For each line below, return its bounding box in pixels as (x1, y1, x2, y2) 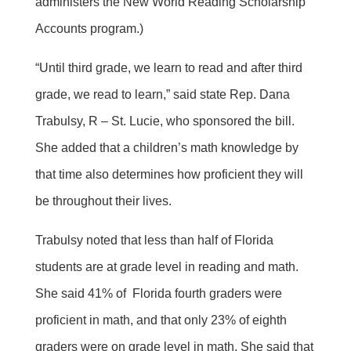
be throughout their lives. (34, 194, 172, 208)
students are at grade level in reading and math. (34, 259, 299, 273)
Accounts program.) (34, 21, 143, 35)
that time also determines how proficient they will (34, 167, 303, 181)
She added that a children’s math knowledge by (34, 140, 299, 154)
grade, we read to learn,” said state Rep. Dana (34, 87, 290, 101)
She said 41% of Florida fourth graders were (34, 286, 282, 300)
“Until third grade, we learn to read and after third (34, 60, 302, 74)
